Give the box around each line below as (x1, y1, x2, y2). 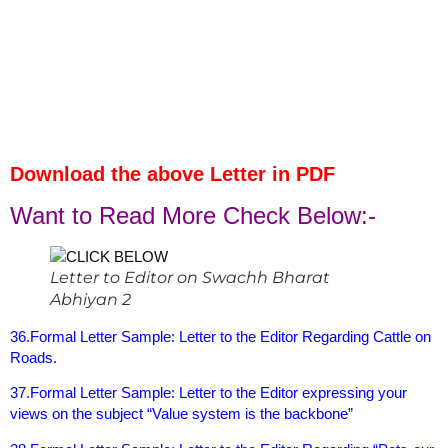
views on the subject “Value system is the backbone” (10, 405, 353, 423)
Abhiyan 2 (50, 289, 131, 309)
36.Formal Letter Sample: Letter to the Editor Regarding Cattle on (10, 327, 431, 345)
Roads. (10, 348, 57, 366)
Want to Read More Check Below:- (10, 201, 376, 229)
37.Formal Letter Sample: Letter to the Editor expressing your (10, 384, 407, 402)
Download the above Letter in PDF (10, 162, 335, 185)
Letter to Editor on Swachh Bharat (50, 267, 330, 287)
